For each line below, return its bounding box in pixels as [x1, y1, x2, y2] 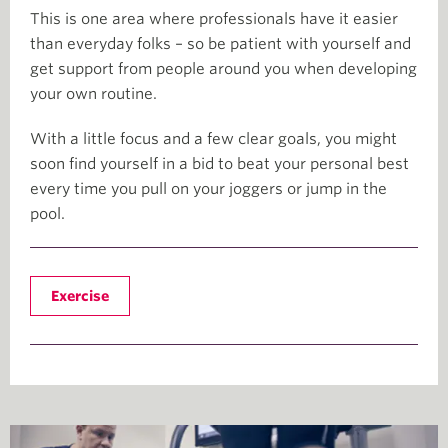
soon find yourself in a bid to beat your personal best [30, 154, 409, 173]
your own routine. [30, 84, 157, 103]
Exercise [51, 287, 109, 304]
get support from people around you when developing [30, 59, 417, 78]
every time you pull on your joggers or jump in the [30, 179, 387, 198]
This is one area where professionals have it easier [30, 9, 398, 28]
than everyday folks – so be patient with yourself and [30, 34, 411, 53]
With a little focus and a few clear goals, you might [30, 129, 397, 148]
